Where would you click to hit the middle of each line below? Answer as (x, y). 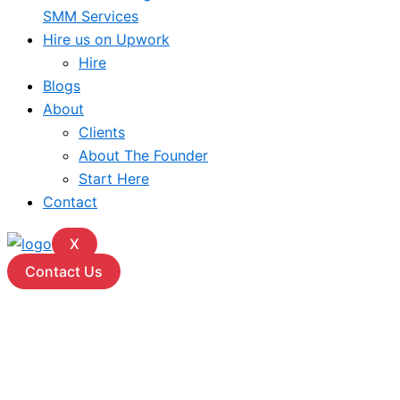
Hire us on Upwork (106, 40)
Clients (102, 133)
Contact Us (64, 272)
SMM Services (91, 17)
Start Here (114, 179)
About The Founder (143, 156)
